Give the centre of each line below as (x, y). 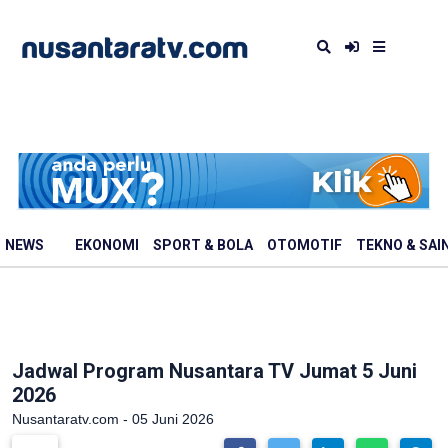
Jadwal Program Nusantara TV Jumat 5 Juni (214, 371)
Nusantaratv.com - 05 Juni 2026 (113, 419)
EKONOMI (107, 245)
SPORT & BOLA (203, 245)
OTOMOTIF (304, 245)
